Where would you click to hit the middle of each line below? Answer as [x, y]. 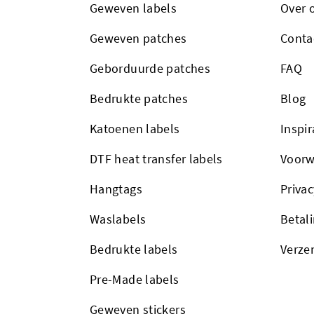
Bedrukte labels [134, 249]
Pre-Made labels [135, 279]
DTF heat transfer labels [156, 158]
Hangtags [116, 189]
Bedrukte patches [139, 98]
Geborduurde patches [150, 68]
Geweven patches [138, 38]
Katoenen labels [135, 128]
